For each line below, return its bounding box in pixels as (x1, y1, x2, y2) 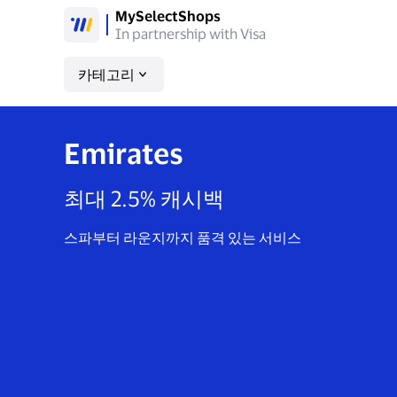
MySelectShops (115, 7, 221, 24)
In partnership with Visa (115, 25, 266, 42)
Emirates (64, 136, 183, 169)
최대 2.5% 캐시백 (64, 185, 224, 211)
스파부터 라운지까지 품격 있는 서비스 (64, 229, 301, 245)
